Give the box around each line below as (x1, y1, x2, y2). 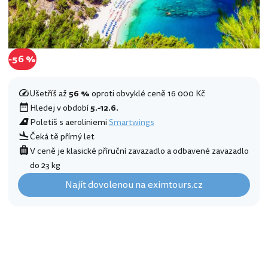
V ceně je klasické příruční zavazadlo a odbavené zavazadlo (30, 145, 249, 158)
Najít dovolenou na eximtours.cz (65, 178, 203, 193)
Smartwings (109, 116, 154, 129)
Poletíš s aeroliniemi (30, 116, 109, 129)
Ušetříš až (30, 87, 69, 100)
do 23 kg (30, 159, 60, 172)
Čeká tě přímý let (30, 130, 95, 144)
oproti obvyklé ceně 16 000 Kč (90, 87, 205, 100)
